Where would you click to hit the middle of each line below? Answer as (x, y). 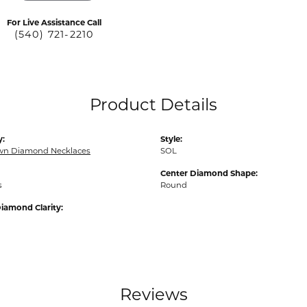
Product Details (153, 104)
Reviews (153, 294)
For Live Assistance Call (54, 22)
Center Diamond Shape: (209, 173)
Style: (171, 139)
